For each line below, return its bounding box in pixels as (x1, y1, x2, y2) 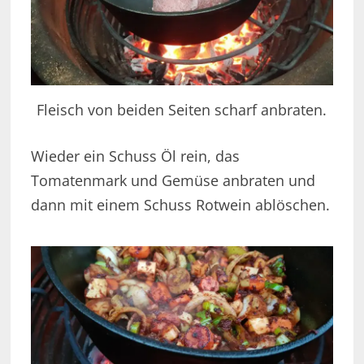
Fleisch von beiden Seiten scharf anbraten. (37, 99, 327, 119)
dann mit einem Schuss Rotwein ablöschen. (30, 194, 330, 214)
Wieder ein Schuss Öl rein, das (30, 145, 240, 166)
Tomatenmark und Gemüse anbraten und (30, 170, 315, 190)
